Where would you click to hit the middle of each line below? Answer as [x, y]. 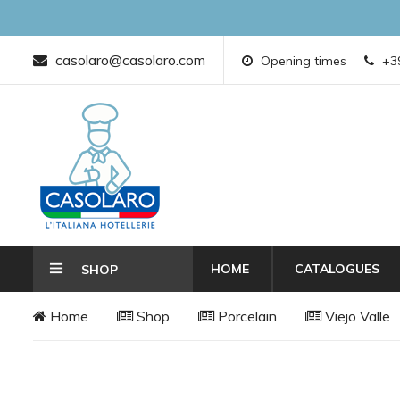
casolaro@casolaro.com [129, 60]
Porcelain [246, 316]
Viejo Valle [356, 316]
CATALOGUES [337, 269]
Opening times [302, 61]
